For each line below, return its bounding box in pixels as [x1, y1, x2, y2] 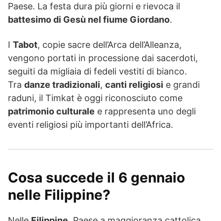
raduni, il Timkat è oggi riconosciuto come [8, 93, 183, 104]
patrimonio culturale [8, 106, 95, 117]
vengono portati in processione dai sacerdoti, [8, 53, 198, 64]
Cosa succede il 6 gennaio [8, 169, 185, 186]
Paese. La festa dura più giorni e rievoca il [8, 1, 180, 12]
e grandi [163, 79, 200, 90]
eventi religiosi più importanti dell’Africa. [8, 119, 173, 130]
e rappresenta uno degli [95, 106, 196, 117]
